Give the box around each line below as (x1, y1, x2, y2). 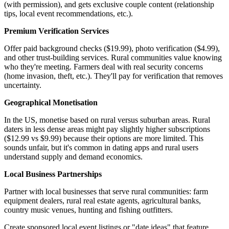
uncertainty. (4, 81, 41, 90)
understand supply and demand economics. (4, 152, 143, 162)
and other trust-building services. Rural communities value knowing (4, 53, 222, 62)
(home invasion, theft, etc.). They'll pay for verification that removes (4, 72, 223, 81)
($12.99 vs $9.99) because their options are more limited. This (4, 134, 203, 143)
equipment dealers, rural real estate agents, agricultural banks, (4, 196, 201, 205)
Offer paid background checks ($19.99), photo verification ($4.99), (4, 44, 220, 53)
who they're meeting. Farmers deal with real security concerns (4, 62, 203, 72)
